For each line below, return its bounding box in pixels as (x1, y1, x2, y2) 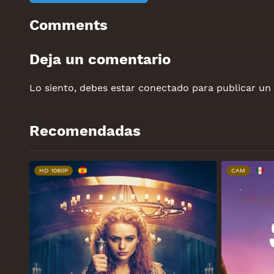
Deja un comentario (29, 50, 171, 68)
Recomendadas (29, 122, 141, 139)
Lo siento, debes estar (29, 81, 138, 94)
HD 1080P (39, 166, 68, 174)
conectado (138, 81, 189, 94)
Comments (29, 16, 108, 34)
